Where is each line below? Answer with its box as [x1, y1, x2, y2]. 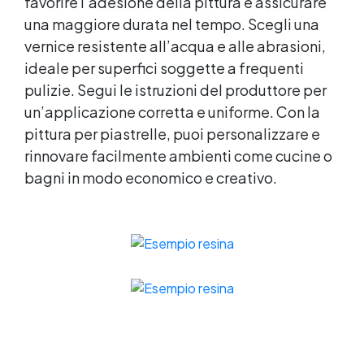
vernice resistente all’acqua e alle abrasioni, [24, 36, 326, 55]
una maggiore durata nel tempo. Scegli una [24, 14, 319, 33]
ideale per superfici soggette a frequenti [24, 58, 304, 77]
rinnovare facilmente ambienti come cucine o [24, 145, 332, 165]
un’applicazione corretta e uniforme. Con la [24, 102, 320, 121]
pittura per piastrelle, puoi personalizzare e [24, 123, 320, 143]
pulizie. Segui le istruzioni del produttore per [24, 80, 327, 99]
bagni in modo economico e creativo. [24, 167, 277, 187]
